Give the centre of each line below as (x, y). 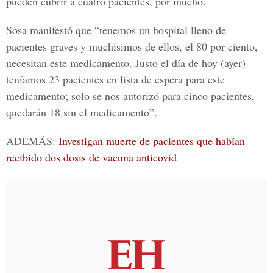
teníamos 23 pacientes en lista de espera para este (115, 79)
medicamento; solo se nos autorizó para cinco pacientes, (130, 96)
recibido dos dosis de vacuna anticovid (91, 157)
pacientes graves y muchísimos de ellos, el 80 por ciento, (132, 46)
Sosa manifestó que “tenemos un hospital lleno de (116, 30)
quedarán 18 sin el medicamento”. (82, 112)
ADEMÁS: (32, 141)
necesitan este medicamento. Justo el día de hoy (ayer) (126, 63)
